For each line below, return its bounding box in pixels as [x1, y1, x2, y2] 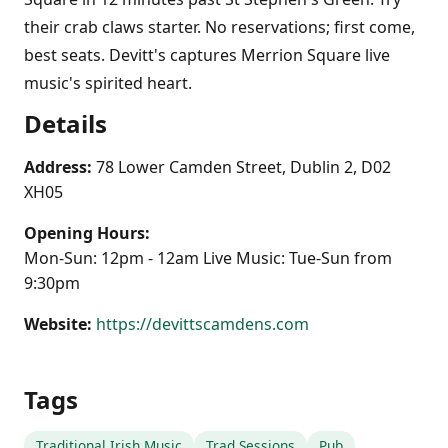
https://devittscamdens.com [96, 313, 309, 335]
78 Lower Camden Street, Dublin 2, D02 [96, 156, 391, 178]
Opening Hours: [24, 222, 150, 244]
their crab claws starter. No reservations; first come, [24, 16, 415, 38]
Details [24, 107, 107, 140]
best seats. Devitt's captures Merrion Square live [24, 44, 390, 66]
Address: [24, 156, 92, 178]
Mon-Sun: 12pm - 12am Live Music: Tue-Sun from [24, 247, 392, 269]
